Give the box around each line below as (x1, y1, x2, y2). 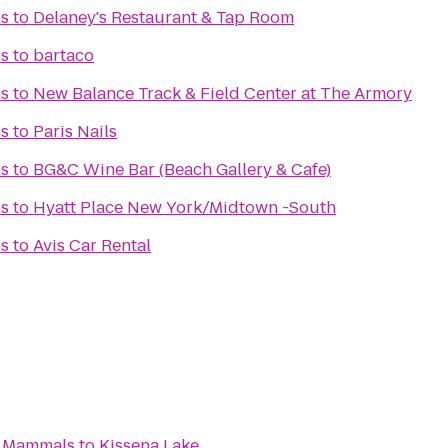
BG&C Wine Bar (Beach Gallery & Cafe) (33, 158, 331, 181)
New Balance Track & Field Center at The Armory (33, 82, 412, 105)
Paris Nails (33, 120, 117, 143)
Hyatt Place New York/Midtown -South (33, 196, 336, 219)
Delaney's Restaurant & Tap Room (33, 6, 294, 29)
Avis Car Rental (33, 234, 151, 257)
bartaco (33, 44, 94, 67)
